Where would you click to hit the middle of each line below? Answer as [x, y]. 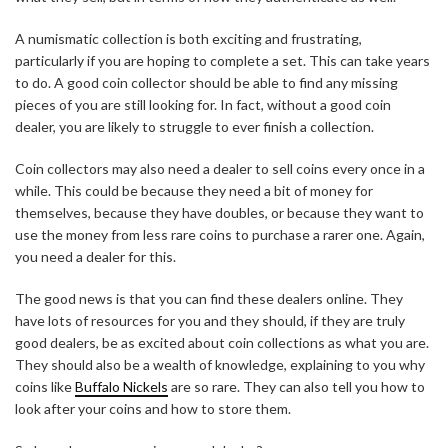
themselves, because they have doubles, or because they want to [219, 213]
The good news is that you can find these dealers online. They [209, 299]
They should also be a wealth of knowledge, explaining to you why [220, 365]
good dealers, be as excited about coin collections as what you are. [222, 343]
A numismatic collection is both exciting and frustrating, [188, 39]
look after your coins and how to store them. [153, 409]
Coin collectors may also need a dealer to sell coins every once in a [220, 169]
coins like [45, 387]
